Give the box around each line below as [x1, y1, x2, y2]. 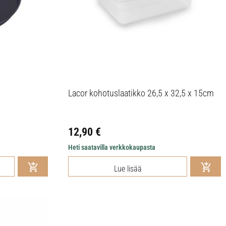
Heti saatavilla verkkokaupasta [68, 143, 156, 151]
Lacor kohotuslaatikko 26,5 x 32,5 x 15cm [68, 87, 214, 98]
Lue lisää [114, 163, 142, 174]
